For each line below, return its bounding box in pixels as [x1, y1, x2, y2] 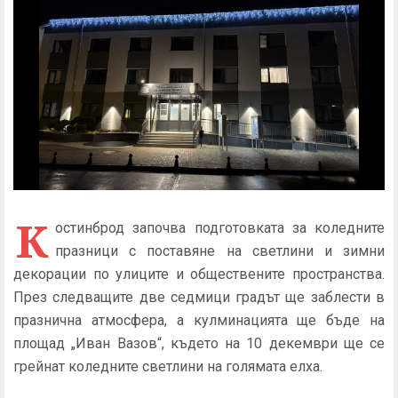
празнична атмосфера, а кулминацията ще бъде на [13, 312, 385, 329]
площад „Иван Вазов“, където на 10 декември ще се [13, 335, 385, 352]
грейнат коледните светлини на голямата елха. [13, 358, 326, 375]
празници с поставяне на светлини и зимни [55, 243, 385, 259]
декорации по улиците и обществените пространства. [13, 266, 385, 283]
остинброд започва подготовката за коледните [55, 219, 385, 236]
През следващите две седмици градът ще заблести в [13, 289, 385, 306]
